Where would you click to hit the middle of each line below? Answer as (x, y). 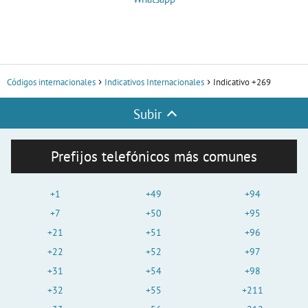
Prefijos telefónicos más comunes (154, 157)
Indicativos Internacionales (154, 82)
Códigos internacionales (51, 82)
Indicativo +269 (242, 82)
